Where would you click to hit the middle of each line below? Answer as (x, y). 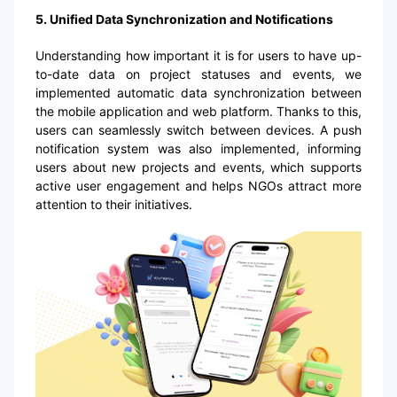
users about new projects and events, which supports (198, 167)
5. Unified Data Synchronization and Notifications (184, 19)
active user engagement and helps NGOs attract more (198, 185)
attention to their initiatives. (114, 204)
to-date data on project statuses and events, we (198, 74)
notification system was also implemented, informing (198, 148)
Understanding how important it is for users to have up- (198, 55)
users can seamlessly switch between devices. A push (198, 129)
